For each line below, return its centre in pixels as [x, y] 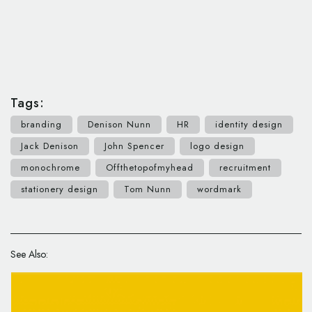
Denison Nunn [119, 124]
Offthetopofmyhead [150, 167]
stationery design [60, 189]
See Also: [29, 254]
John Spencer [134, 146]
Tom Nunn [148, 189]
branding [41, 124]
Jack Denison [50, 146]
